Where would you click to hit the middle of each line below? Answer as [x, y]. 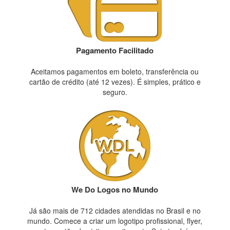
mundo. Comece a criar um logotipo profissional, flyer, [115, 221]
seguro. [115, 92]
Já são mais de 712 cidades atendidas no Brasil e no [115, 211]
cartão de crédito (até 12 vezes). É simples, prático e [115, 82]
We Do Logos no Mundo [115, 190]
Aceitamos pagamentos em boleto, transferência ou [115, 72]
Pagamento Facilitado [115, 51]
